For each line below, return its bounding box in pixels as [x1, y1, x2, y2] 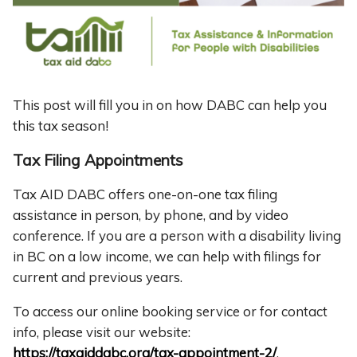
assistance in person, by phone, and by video [13, 206, 288, 223]
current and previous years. [13, 268, 182, 285]
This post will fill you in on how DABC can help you [13, 96, 327, 114]
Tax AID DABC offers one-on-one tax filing [13, 185, 277, 202]
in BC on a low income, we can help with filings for [13, 247, 321, 265]
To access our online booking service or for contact [13, 302, 328, 320]
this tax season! [13, 117, 108, 135]
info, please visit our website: [13, 323, 190, 340]
